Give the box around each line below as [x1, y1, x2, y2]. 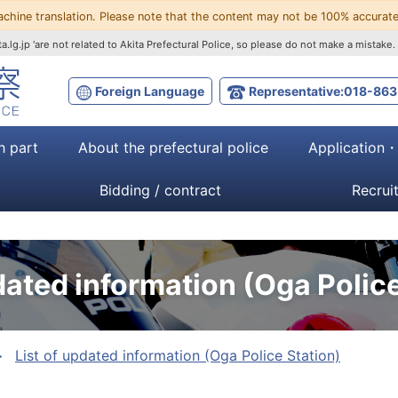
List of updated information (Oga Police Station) [15, 346, 340, 364]
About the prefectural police [77, 138, 268, 156]
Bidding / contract [99, 180, 222, 199]
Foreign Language [95, 83, 204, 99]
